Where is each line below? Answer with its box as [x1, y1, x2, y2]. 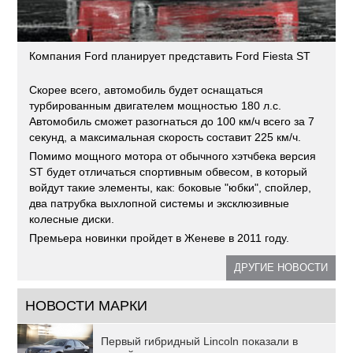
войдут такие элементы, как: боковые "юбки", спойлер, [29, 180, 312, 194]
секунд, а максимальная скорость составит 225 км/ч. [29, 130, 302, 143]
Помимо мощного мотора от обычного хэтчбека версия [29, 149, 317, 162]
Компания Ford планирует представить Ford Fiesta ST [29, 49, 311, 62]
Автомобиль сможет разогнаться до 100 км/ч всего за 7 [29, 114, 315, 128]
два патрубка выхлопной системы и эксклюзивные [29, 196, 290, 210]
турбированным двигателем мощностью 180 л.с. [29, 98, 282, 112]
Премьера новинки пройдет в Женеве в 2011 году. [29, 231, 290, 244]
